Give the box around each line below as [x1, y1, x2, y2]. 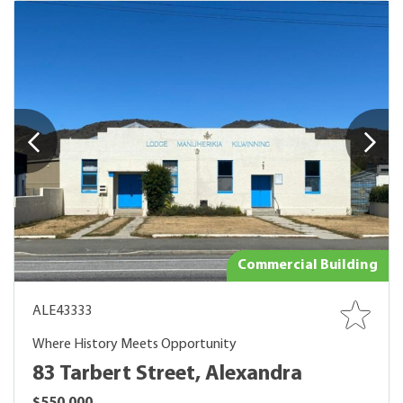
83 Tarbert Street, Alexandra [32, 363, 302, 385]
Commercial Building [237, 258, 378, 273]
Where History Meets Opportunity [32, 337, 237, 352]
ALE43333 [32, 304, 92, 318]
